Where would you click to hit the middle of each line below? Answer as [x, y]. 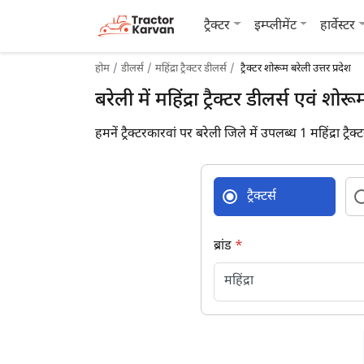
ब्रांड [224, 247]
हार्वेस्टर [338, 26]
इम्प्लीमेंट [275, 26]
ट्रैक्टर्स [262, 197]
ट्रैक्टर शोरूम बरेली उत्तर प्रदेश [295, 69]
